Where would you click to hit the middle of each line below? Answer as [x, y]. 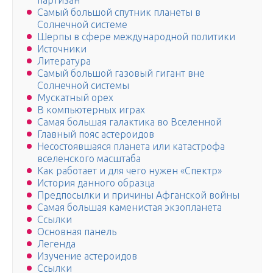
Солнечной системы [83, 86]
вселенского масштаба [89, 159]
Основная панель [77, 232]
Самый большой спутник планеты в [119, 12]
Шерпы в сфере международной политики [136, 37]
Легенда [56, 244]
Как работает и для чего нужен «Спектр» [129, 171]
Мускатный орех [75, 98]
